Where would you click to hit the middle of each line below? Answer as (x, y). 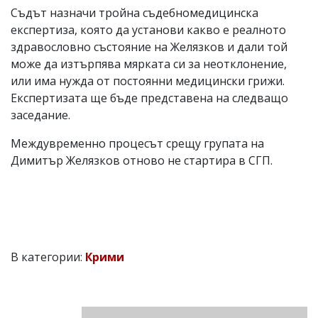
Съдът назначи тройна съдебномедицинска (135, 12)
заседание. (40, 115)
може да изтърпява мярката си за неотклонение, (149, 64)
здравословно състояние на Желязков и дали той (149, 46)
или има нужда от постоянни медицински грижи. (148, 81)
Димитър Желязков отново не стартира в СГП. (142, 160)
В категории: (48, 257)
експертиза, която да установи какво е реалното (148, 29)
